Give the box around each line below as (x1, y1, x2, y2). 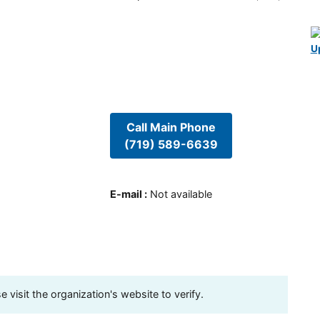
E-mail (109, 187, 142, 200)
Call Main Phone (126, 120, 216, 135)
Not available (149, 187, 212, 200)
